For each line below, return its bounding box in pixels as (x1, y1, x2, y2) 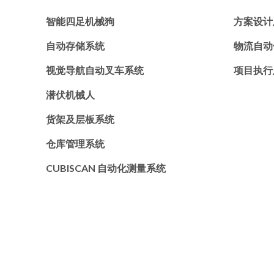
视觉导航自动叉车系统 (46, 64, 144, 76)
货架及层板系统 (46, 113, 115, 125)
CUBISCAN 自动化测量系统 (46, 162, 166, 174)
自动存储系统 (46, 40, 105, 52)
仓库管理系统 (46, 138, 105, 150)
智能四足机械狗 (46, 15, 115, 28)
